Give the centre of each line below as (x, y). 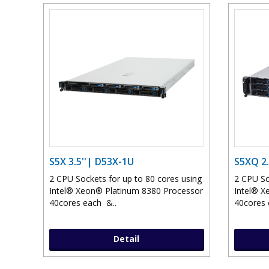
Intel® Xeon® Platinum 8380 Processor (126, 191)
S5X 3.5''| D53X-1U (92, 162)
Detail (127, 239)
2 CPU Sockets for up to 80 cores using (125, 179)
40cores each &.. (83, 203)
